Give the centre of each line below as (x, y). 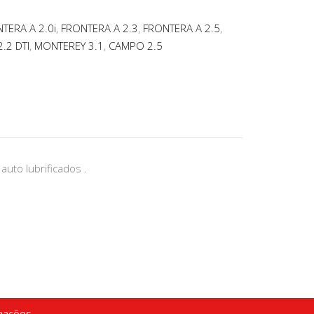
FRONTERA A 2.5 (182, 28)
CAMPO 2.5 (136, 46)
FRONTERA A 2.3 (100, 28)
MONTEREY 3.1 (69, 46)
